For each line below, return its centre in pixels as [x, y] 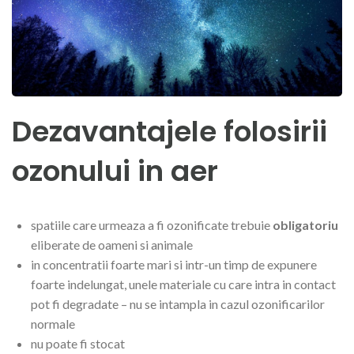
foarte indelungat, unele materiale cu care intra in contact [183, 284]
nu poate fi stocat [78, 344]
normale [53, 324]
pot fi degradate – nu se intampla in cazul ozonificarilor [178, 304]
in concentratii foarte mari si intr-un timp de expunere [174, 265]
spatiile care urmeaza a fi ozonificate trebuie [152, 225]
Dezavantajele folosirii [169, 132]
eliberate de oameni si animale [112, 245]
